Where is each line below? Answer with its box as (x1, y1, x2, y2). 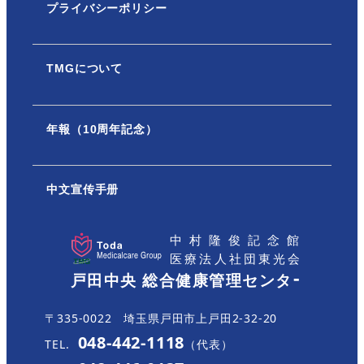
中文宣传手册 (46, 182, 119, 196)
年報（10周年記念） (46, 122, 158, 136)
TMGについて (46, 62, 123, 76)
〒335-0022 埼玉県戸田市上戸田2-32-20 (45, 310, 278, 326)
